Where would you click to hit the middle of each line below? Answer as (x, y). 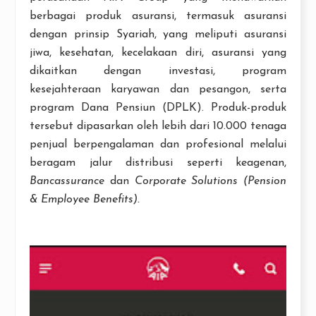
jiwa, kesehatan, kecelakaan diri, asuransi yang (158, 53)
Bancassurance (70, 181)
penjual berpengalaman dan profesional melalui (158, 145)
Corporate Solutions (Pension (210, 181)
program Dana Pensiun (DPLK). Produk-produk (158, 108)
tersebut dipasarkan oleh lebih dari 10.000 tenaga (158, 126)
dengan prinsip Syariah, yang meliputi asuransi (158, 35)
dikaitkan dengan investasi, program (158, 71)
